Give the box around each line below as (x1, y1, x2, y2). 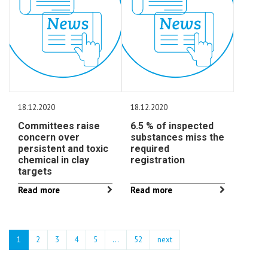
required (130, 143, 170, 154)
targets (18, 166, 52, 177)
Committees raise (18, 120, 100, 132)
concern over (18, 132, 80, 143)
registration (130, 154, 185, 166)
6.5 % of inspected (130, 120, 214, 132)
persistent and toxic (18, 143, 108, 154)
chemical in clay (18, 154, 89, 166)
